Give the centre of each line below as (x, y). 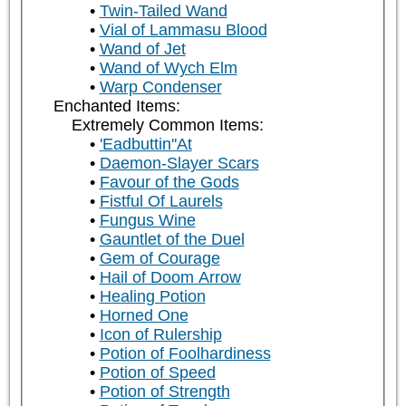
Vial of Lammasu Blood (183, 30)
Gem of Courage (159, 259)
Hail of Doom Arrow (170, 278)
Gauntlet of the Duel (172, 240)
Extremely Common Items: (167, 126)
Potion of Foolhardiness (185, 354)
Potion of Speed (157, 373)
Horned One (144, 316)
